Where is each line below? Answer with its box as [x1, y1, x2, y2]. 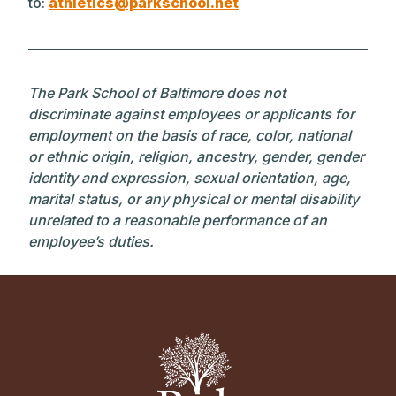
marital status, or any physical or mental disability [28, 190, 359, 208]
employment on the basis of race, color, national [28, 126, 351, 144]
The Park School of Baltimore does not [28, 84, 286, 102]
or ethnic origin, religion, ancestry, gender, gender [28, 148, 364, 165]
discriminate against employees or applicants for [28, 105, 354, 123]
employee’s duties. [28, 232, 154, 250]
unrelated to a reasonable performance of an [28, 211, 327, 229]
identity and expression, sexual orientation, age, [28, 169, 351, 187]
